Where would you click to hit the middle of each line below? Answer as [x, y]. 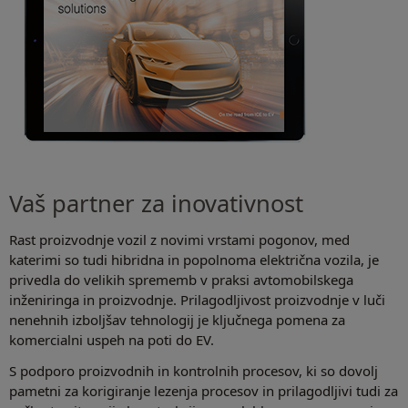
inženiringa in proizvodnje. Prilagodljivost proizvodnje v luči [197, 300]
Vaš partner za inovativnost [156, 204]
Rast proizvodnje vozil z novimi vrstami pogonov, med [179, 240]
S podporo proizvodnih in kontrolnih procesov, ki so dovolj [194, 371]
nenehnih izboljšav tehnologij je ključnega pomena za [177, 320]
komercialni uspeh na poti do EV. [112, 340]
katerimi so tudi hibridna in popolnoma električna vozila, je [194, 260]
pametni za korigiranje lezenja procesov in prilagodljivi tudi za [204, 391]
